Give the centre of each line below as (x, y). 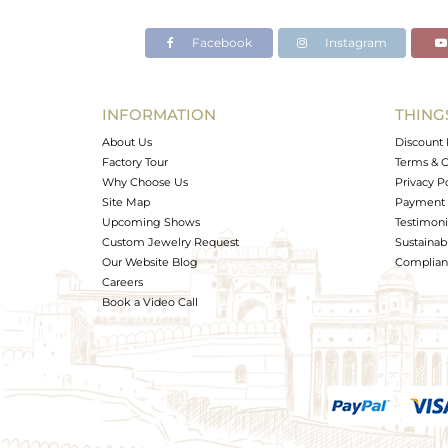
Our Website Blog (150, 262)
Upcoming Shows (151, 222)
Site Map (126, 202)
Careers (122, 282)
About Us (127, 142)
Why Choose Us (145, 182)
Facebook (220, 42)
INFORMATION (159, 114)
